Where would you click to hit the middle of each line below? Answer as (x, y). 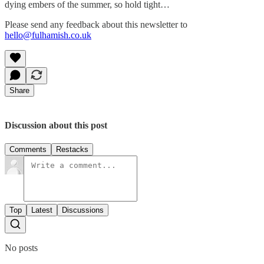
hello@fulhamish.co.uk (48, 35)
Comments (28, 149)
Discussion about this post (56, 125)
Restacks (72, 149)
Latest (42, 210)
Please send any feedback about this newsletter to (96, 24)
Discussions (83, 210)
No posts (21, 247)
